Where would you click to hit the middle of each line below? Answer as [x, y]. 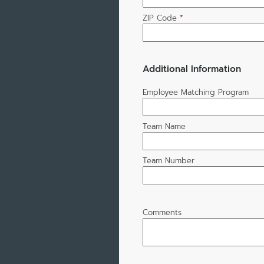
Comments [162, 213]
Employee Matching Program [195, 93]
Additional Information [192, 68]
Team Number [168, 161]
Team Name [164, 127]
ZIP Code [159, 18]
